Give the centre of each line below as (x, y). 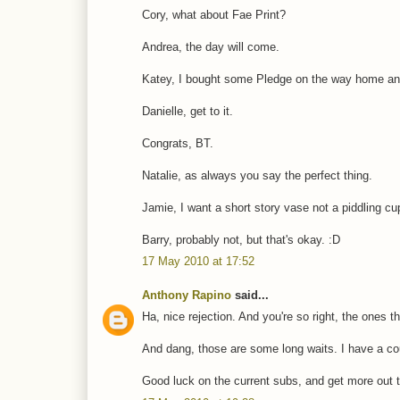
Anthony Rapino (187, 295)
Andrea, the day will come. (211, 46)
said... (250, 295)
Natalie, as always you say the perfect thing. (257, 175)
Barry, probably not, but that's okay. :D (241, 239)
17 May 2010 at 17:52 (198, 262)
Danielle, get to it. (187, 111)
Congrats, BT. (178, 143)
